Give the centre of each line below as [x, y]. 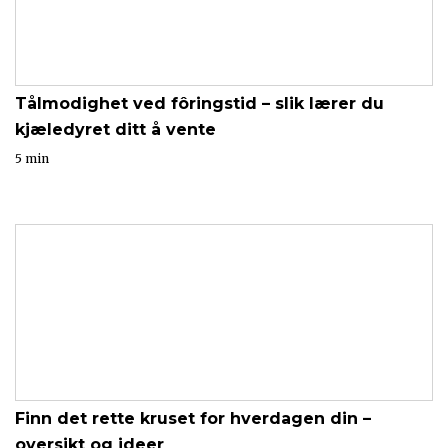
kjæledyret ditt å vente [115, 129]
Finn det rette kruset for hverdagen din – [193, 418]
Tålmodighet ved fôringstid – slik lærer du [199, 103]
